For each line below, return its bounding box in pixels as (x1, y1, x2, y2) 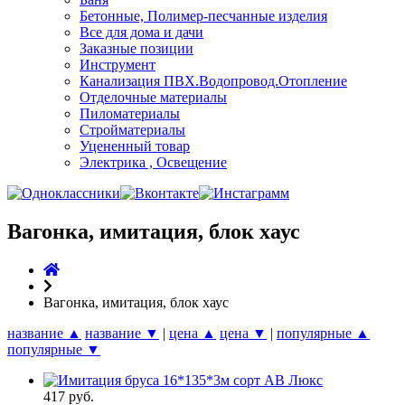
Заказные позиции (80, 41, 193, 56)
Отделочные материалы (80, 89, 227, 105)
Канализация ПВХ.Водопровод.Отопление (80, 73, 347, 89)
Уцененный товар (80, 138, 190, 154)
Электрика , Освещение (80, 155, 227, 170)
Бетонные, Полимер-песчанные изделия (80, 8, 327, 24)
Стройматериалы (80, 122, 185, 137)
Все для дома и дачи (80, 24, 203, 40)
